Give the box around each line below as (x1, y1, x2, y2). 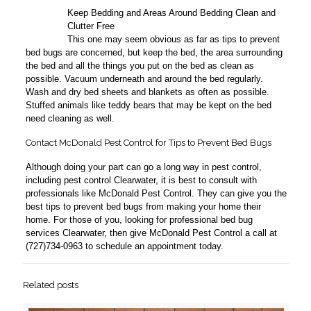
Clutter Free (67, 21, 115, 32)
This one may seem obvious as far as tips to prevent (67, 34, 280, 45)
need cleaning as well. (25, 113, 115, 124)
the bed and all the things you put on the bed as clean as (25, 60, 254, 72)
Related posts (23, 280, 78, 291)
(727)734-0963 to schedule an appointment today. (25, 241, 224, 252)
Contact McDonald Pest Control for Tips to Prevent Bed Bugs (25, 137, 271, 149)
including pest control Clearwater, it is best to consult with (25, 175, 257, 186)
